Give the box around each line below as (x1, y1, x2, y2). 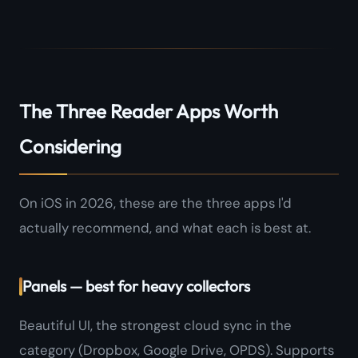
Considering (19, 134, 121, 159)
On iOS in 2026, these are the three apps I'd (19, 194, 292, 213)
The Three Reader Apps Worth (19, 99, 278, 124)
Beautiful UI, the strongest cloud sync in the (19, 316, 292, 335)
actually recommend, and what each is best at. (19, 219, 311, 237)
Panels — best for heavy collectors (22, 276, 250, 296)
